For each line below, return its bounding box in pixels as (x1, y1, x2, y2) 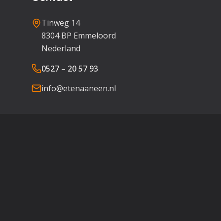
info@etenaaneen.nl (41, 83, 116, 94)
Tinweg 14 (41, 17, 80, 28)
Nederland (41, 43, 80, 54)
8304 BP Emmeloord (41, 30, 116, 41)
